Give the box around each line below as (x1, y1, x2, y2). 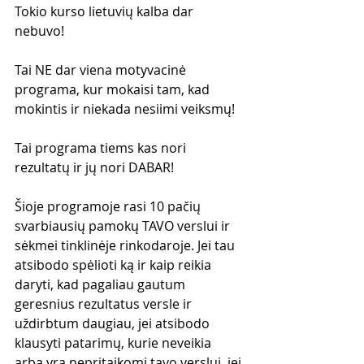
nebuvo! (15, 21, 64, 40)
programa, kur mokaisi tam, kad (15, 80, 213, 98)
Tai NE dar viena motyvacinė (15, 60, 189, 79)
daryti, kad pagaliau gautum (15, 275, 188, 293)
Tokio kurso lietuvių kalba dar (15, 2, 197, 20)
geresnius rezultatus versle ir (15, 294, 195, 313)
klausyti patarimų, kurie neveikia (15, 333, 214, 352)
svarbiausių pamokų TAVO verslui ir (15, 216, 233, 235)
